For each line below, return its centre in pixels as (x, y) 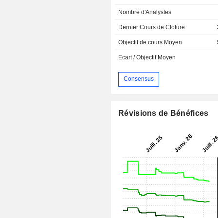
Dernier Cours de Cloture (152, 27)
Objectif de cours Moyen (150, 42)
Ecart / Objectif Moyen (147, 57)
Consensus (139, 79)
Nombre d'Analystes (145, 12)
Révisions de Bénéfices (163, 113)
